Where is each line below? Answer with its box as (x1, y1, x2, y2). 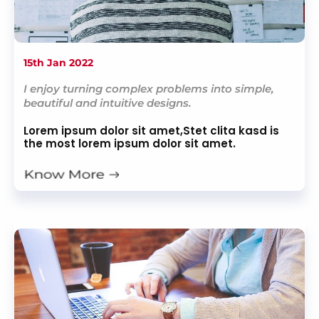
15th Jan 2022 (23, 56, 93, 70)
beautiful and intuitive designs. (23, 96, 192, 110)
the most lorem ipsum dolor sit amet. (23, 136, 236, 152)
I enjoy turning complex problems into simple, (23, 82, 274, 96)
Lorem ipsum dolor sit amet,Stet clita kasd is (23, 123, 279, 139)
